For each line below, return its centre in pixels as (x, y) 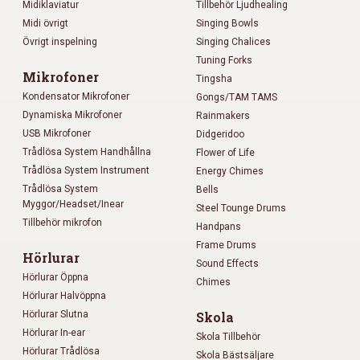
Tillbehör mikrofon (62, 223)
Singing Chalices (233, 42)
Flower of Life (225, 153)
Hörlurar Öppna (55, 278)
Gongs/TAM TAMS (237, 98)
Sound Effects (227, 264)
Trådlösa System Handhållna (87, 152)
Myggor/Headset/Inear (73, 205)
